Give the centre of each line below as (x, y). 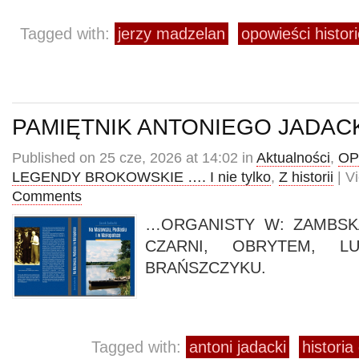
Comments (47, 196)
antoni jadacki (238, 347)
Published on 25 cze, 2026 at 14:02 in (134, 158)
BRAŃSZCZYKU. (206, 268)
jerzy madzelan (171, 34)
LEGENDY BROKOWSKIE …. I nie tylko (141, 177)
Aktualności (293, 158)
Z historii (306, 177)
